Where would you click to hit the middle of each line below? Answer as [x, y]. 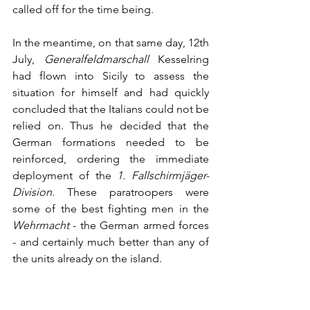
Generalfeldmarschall [96, 60]
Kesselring [179, 60]
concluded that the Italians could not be [111, 109]
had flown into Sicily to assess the [111, 76]
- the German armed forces [139, 226]
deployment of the [65, 176]
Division [32, 192]
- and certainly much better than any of [111, 242]
